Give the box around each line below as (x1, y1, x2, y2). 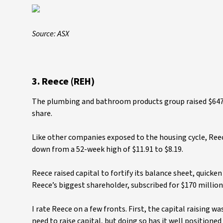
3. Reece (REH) (32, 75, 95, 89)
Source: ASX (32, 28, 69, 39)
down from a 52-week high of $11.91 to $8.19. (32, 144, 185, 155)
